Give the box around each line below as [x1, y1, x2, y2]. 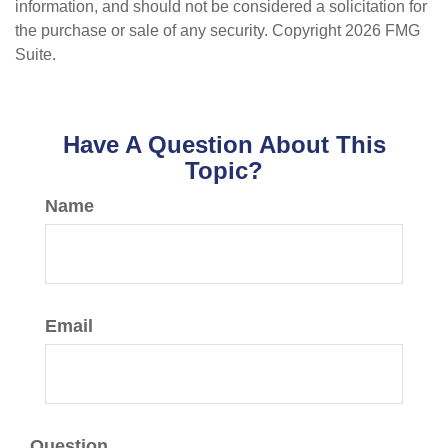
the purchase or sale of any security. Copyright [15, 22, 345, 39]
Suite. [15, 46, 56, 63]
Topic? [185, 157, 263, 184]
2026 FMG [345, 22, 420, 39]
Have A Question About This [62, 131, 386, 158]
